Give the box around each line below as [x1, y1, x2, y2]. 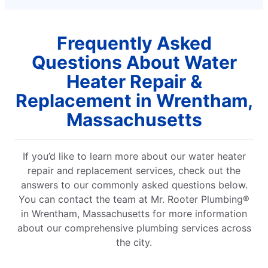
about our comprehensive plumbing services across [17, 221, 251, 234]
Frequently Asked [56, 32, 212, 54]
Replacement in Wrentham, [15, 89, 253, 111]
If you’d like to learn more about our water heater [22, 150, 246, 162]
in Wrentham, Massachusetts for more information [21, 207, 247, 220]
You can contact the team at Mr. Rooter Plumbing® [19, 193, 249, 205]
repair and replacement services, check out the [28, 164, 240, 176]
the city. [116, 236, 152, 248]
